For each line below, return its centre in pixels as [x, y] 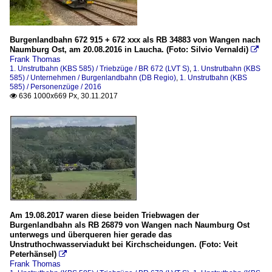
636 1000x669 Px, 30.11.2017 [67, 96]
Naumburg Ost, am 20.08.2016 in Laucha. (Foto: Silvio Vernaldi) [129, 49]
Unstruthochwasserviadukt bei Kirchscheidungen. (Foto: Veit [124, 244]
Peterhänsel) [33, 254]
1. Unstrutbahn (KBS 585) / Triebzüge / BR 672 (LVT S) [100, 69]
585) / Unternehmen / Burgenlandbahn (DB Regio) [93, 78]
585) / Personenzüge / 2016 [56, 87]
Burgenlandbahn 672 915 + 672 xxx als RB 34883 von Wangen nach [135, 40]
